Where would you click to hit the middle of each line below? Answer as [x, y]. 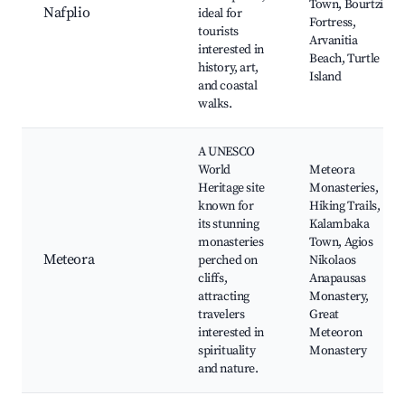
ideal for [220, 14]
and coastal [228, 86]
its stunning [229, 225]
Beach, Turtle [344, 59]
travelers [221, 315]
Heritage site [231, 188]
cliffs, [213, 279]
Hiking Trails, [345, 207]
